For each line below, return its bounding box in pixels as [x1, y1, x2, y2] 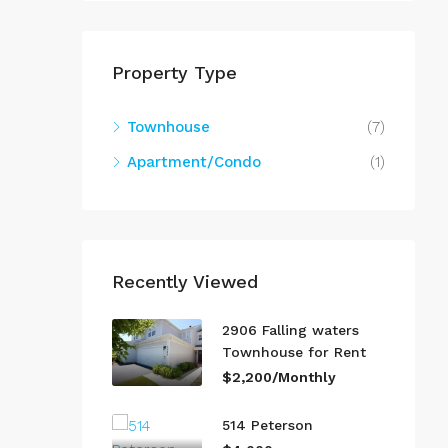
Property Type [112, 61, 237, 83]
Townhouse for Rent [222, 343, 366, 360]
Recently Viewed [112, 270, 258, 292]
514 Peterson [222, 416, 313, 433]
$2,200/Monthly [222, 368, 336, 385]
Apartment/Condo [127, 152, 261, 171]
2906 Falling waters [222, 321, 359, 338]
